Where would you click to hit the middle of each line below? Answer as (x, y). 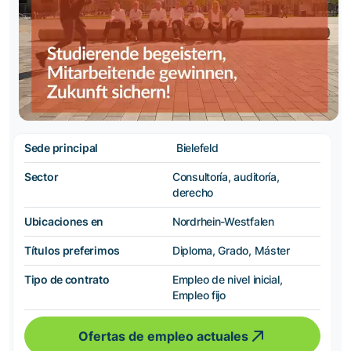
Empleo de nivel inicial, (228, 280)
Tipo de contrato (67, 280)
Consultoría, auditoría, (226, 177)
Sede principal (62, 148)
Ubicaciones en (64, 222)
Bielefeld (197, 148)
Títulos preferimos (72, 251)
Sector (42, 177)
